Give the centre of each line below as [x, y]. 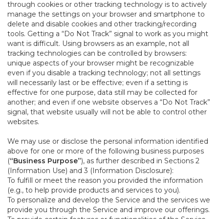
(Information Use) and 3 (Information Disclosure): [90, 171]
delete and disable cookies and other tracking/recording [102, 24]
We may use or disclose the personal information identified [108, 141]
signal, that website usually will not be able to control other [107, 112]
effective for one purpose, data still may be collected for [102, 92]
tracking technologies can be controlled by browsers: [97, 53]
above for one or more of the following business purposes [106, 151]
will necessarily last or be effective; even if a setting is [98, 83]
